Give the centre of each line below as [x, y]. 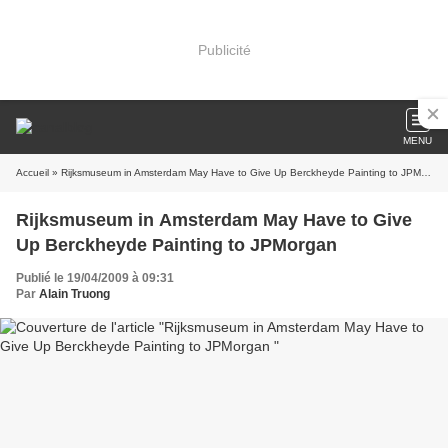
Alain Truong [74, 294]
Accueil [32, 172]
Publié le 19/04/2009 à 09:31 [95, 278]
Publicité [224, 49]
